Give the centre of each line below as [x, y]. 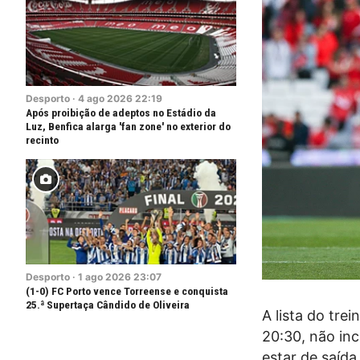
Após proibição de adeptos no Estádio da [121, 112]
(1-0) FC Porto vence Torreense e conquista [127, 291]
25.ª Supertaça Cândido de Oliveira [108, 305]
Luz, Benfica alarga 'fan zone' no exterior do [128, 126]
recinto [42, 140]
